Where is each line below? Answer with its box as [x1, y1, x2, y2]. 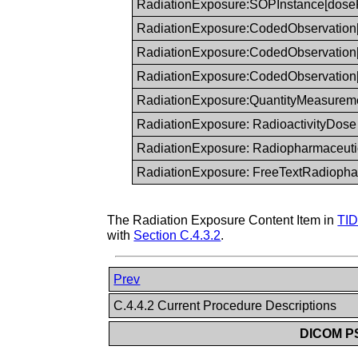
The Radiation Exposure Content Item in [107, 213, 338, 227]
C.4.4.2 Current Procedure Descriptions [113, 298, 340, 312]
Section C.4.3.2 [133, 228, 221, 242]
